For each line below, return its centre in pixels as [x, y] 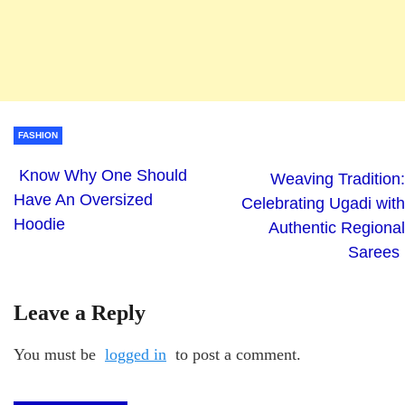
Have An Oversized [83, 199]
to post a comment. [236, 354]
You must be [57, 354]
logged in [136, 354]
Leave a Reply [80, 312]
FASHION [38, 135]
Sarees [374, 252]
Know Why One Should [103, 175]
